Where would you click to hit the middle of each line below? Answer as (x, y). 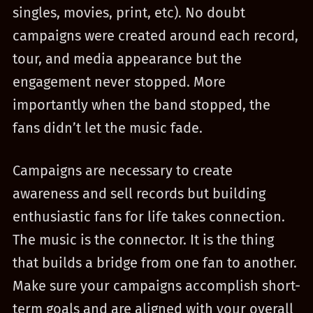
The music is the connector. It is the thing (143, 240)
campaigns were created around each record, (155, 36)
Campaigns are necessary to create (122, 170)
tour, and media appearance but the (127, 59)
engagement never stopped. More (119, 82)
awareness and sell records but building (139, 194)
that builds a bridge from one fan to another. (154, 263)
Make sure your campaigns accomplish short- (156, 286)
